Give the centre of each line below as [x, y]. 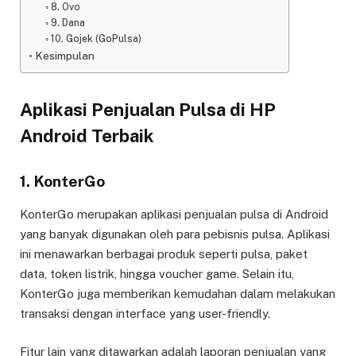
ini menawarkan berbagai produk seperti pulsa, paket [164, 253]
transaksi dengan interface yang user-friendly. [145, 313]
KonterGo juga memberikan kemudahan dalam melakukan [178, 293]
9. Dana [68, 22]
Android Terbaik [87, 136]
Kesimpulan [64, 55]
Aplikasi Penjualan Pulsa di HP [148, 110]
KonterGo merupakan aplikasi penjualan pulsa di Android [174, 214]
